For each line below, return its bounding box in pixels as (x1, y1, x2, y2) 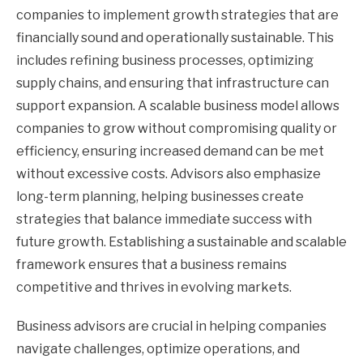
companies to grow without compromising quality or (16, 120, 337, 136)
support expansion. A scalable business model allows (16, 97, 340, 113)
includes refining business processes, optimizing (16, 52, 314, 68)
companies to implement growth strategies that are (16, 6, 339, 23)
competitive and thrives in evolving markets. (16, 279, 292, 295)
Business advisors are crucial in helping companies (16, 318, 327, 334)
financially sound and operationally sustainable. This (16, 29, 334, 45)
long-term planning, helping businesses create (16, 188, 304, 204)
